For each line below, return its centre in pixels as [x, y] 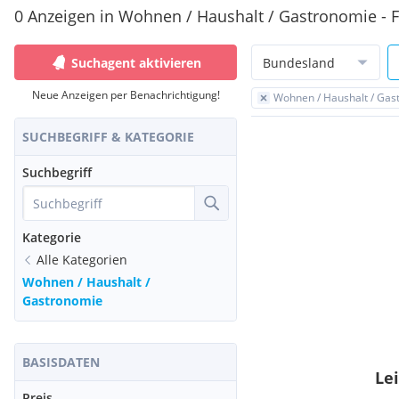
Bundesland [299, 62]
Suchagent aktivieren [136, 62]
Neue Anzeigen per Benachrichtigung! [126, 95]
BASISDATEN [61, 362]
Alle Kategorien [82, 260]
